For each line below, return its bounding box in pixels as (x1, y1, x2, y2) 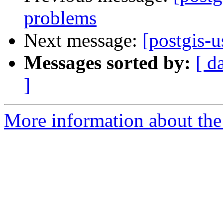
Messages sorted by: (24, 52, 191, 74)
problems (24, 7, 97, 29)
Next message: (24, 29, 142, 51)
